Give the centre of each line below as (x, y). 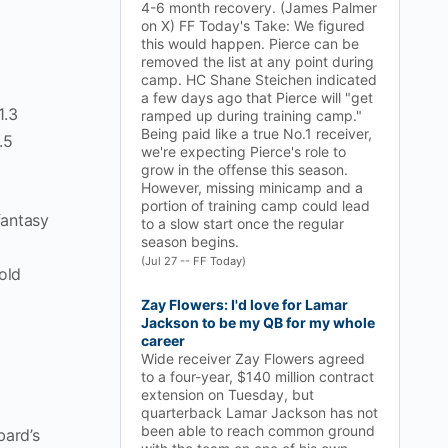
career (163, 340)
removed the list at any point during (257, 61)
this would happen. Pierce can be (250, 43)
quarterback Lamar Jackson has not (259, 412)
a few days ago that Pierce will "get (257, 97)
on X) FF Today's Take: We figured (253, 25)
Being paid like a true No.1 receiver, (256, 133)
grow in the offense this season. (244, 169)
